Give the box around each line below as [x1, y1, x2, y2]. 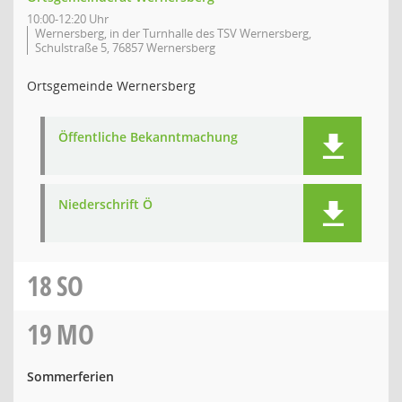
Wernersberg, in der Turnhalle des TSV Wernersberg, [35, 25, 311, 41]
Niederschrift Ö [58, 196, 153, 213]
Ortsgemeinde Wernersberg [27, 77, 196, 94]
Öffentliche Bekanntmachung [58, 128, 238, 145]
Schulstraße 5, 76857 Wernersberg [35, 39, 215, 56]
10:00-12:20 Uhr [27, 11, 109, 27]
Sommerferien [27, 368, 114, 385]
